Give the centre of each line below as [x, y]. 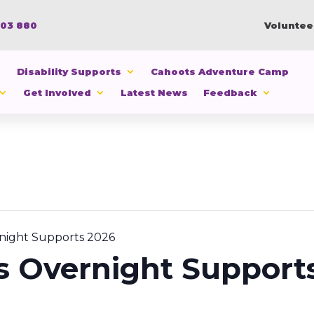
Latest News [154, 93]
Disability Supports [69, 71]
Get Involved [57, 93]
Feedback [230, 93]
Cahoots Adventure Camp [220, 71]
